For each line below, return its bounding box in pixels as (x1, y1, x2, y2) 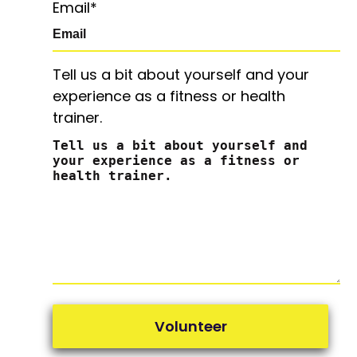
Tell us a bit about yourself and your (53, 65, 310, 85)
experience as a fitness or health (53, 86, 286, 107)
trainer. (53, 108, 103, 128)
